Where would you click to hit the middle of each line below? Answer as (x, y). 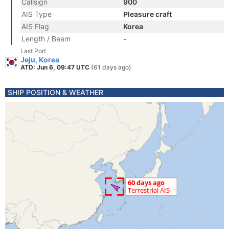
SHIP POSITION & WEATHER (55, 92)
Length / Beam (46, 39)
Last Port (33, 51)
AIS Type (37, 14)
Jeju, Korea (40, 60)
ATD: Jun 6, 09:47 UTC (56, 67)
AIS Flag (35, 26)
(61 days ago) (111, 67)
